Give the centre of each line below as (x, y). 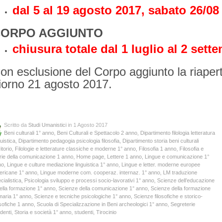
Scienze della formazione (181, 188)
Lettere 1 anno (124, 156)
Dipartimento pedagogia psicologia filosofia (69, 140)
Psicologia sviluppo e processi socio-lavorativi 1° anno (89, 180)
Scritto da (16, 125)
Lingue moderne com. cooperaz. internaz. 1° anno (100, 172)
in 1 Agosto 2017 (87, 125)
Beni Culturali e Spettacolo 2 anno (97, 133)
